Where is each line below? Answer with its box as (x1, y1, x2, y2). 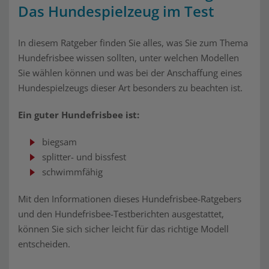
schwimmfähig (42, 166, 105, 178)
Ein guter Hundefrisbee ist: (18, 109, 139, 121)
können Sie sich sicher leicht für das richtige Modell (18, 223, 229, 235)
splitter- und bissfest (42, 151, 126, 163)
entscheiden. (18, 238, 70, 250)
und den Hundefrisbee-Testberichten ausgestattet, (18, 208, 224, 220)
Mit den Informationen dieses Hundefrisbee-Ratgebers (18, 193, 241, 205)
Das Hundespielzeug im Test (18, 1, 214, 21)
